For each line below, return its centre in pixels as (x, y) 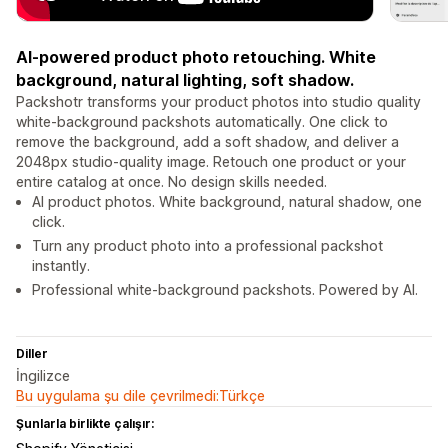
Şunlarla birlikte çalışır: (85, 424)
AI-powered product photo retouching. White (196, 57)
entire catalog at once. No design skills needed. (171, 182)
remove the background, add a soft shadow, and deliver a (207, 142)
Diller (32, 354)
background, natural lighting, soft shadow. (185, 80)
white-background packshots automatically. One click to (202, 122)
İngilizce (43, 376)
